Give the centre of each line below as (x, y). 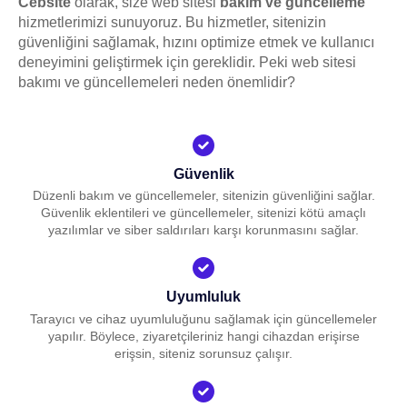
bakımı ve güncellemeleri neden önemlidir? (157, 82)
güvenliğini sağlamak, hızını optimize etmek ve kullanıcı (196, 42)
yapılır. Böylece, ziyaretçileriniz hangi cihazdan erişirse (203, 336)
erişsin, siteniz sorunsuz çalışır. (203, 353)
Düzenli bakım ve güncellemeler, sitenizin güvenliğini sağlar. (203, 196)
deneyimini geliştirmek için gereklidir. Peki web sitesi (187, 62)
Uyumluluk (203, 296)
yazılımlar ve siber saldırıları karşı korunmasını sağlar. (203, 230)
